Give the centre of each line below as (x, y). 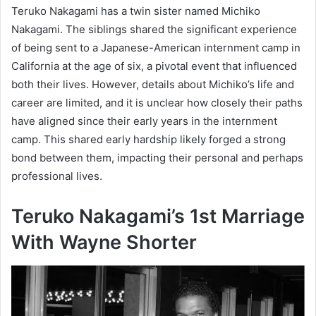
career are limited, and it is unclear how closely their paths (157, 103)
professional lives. (57, 176)
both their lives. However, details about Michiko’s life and (153, 85)
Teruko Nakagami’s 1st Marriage (158, 217)
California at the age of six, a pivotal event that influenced (154, 66)
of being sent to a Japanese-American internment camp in (156, 48)
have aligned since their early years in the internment (144, 121)
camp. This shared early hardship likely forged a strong (148, 140)
